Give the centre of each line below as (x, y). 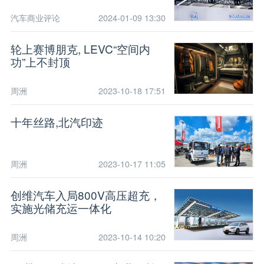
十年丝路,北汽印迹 (57, 121)
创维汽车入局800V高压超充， (85, 194)
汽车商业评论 (35, 17)
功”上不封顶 (40, 61)
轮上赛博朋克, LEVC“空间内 (80, 48)
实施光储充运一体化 (61, 207)
